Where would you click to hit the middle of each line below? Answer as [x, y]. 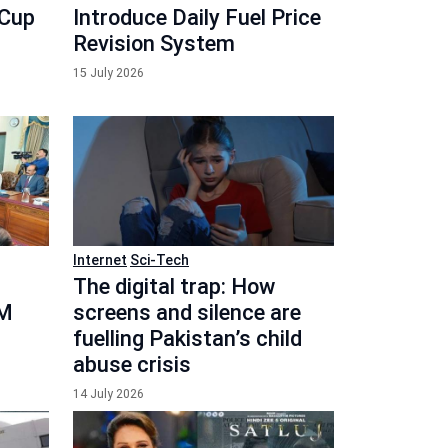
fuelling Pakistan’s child [187, 338]
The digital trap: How [174, 286]
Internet [100, 260]
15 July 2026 [108, 72]
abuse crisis [132, 364]
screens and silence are [187, 312]
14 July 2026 [108, 394]
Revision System [154, 43]
